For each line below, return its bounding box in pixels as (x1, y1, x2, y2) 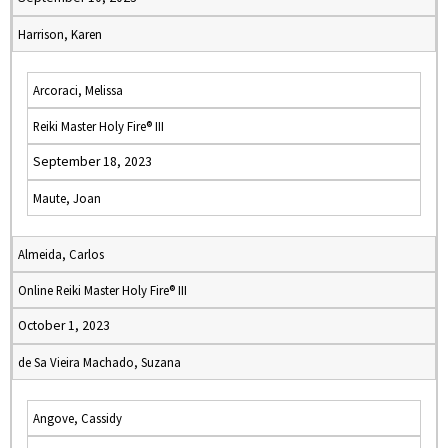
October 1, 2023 (18, 317, 110, 334)
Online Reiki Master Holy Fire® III (18, 282, 187, 298)
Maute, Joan (33, 190, 101, 206)
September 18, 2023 (33, 153, 152, 170)
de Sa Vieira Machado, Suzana (18, 354, 181, 370)
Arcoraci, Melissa (33, 82, 123, 98)
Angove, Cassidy (33, 410, 122, 426)
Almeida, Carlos (18, 246, 104, 262)
